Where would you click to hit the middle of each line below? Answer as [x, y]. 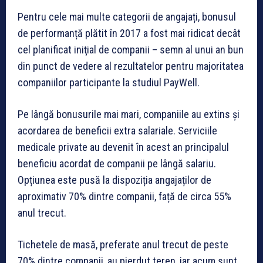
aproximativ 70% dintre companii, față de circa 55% [124, 196]
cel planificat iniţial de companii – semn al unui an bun [131, 49]
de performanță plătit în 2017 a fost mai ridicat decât [129, 33]
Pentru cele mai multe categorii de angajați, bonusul [127, 16]
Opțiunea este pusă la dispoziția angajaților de [114, 180]
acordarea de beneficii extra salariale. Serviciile [117, 130]
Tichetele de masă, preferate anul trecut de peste [123, 244]
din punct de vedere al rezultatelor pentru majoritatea [131, 66]
